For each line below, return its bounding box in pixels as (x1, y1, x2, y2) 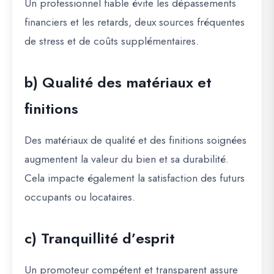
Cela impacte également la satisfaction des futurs (24, 170, 245, 187)
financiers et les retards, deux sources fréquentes (24, 14, 245, 31)
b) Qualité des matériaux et (24, 72, 212, 94)
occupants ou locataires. (24, 189, 135, 206)
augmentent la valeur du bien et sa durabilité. (24, 151, 229, 168)
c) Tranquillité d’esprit (24, 228, 175, 250)
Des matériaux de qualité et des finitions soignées (24, 132, 246, 149)
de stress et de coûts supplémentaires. (24, 33, 199, 50)
